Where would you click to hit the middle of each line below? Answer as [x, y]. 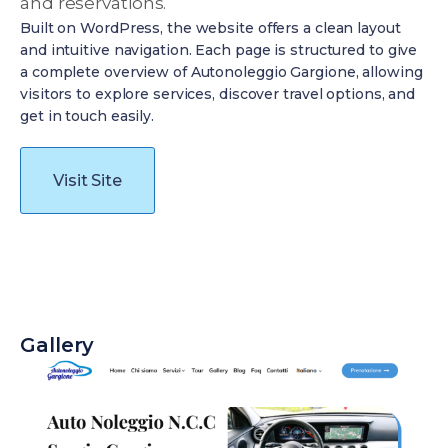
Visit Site [87, 180]
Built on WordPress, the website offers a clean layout [210, 28]
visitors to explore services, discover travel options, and [218, 94]
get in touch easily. [87, 116]
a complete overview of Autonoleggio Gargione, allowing [221, 72]
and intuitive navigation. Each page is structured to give [219, 50]
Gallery [57, 345]
